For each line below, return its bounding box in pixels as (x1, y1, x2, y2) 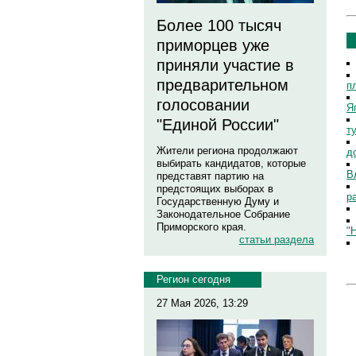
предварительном (157, 76, 288, 94)
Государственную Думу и (157, 195, 279, 207)
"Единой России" (157, 116, 279, 133)
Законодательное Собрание (157, 208, 290, 220)
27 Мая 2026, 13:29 (157, 297, 248, 309)
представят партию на (157, 170, 264, 182)
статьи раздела (239, 234, 314, 246)
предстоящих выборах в (157, 183, 273, 195)
